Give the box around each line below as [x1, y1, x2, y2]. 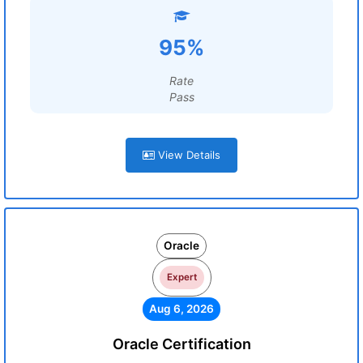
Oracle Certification [112, 335, 251, 352]
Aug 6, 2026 [149, 302, 214, 315]
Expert [166, 271, 197, 283]
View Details [155, 148, 220, 161]
